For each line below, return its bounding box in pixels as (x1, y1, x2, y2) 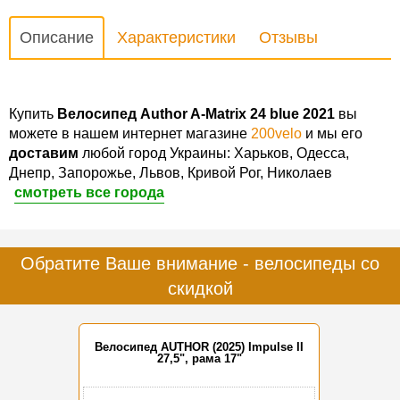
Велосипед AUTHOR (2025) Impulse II (95, 340, 304, 354)
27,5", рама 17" (156, 352, 242, 366)
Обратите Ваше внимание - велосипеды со (21, 254, 379, 274)
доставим (9, 146, 79, 162)
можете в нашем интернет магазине (9, 126, 251, 142)
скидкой (167, 279, 233, 299)
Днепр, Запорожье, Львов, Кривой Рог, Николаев (9, 165, 332, 181)
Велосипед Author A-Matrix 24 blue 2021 (57, 106, 335, 122)
